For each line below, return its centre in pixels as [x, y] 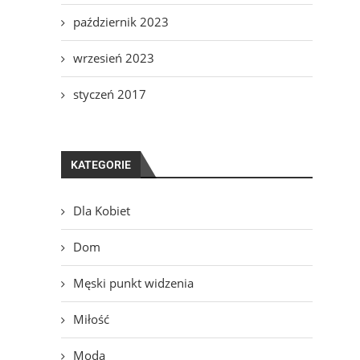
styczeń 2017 [109, 94]
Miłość [91, 319]
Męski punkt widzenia [133, 283]
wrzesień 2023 [113, 58]
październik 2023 [121, 22]
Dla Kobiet [101, 211]
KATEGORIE [100, 165]
